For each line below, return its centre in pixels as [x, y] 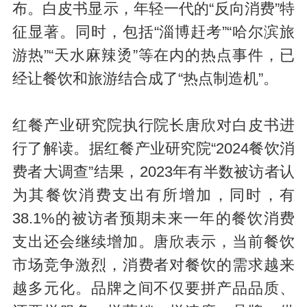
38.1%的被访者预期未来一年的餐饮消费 [153, 218]
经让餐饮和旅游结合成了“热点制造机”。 [145, 78]
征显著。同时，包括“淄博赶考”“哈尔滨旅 [153, 32]
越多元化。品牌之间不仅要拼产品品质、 [153, 288]
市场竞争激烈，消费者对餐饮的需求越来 [153, 265]
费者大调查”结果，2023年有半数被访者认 [153, 172]
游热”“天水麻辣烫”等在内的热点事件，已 [153, 55]
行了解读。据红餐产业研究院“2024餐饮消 [153, 148]
